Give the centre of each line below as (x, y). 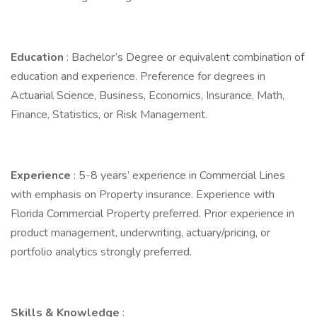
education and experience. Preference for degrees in (138, 76)
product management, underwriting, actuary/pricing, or (140, 233)
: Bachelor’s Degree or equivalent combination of (185, 57)
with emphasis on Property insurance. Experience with (143, 195)
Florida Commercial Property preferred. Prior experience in (152, 214)
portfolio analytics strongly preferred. (103, 252)
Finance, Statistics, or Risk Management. (109, 115)
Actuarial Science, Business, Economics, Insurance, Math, (148, 96)
